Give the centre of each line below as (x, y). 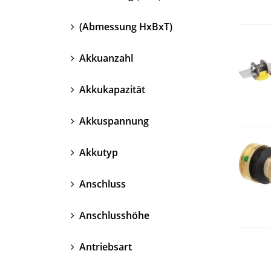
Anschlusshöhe (113, 215)
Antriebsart (104, 247)
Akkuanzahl (105, 58)
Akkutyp (97, 152)
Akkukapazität (111, 89)
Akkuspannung (113, 121)
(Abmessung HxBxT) (125, 26)
